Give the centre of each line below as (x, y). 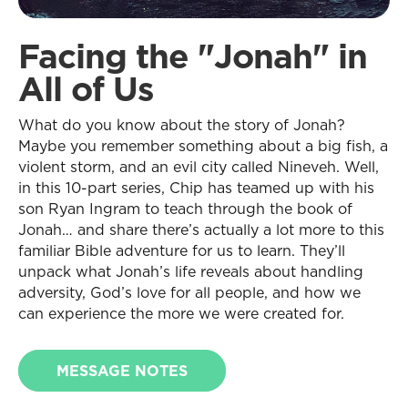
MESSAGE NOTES (122, 371)
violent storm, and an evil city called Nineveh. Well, (199, 167)
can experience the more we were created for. (181, 313)
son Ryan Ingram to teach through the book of (185, 209)
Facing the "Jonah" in (193, 56)
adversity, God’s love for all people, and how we (189, 292)
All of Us (86, 89)
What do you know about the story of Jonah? (182, 125)
